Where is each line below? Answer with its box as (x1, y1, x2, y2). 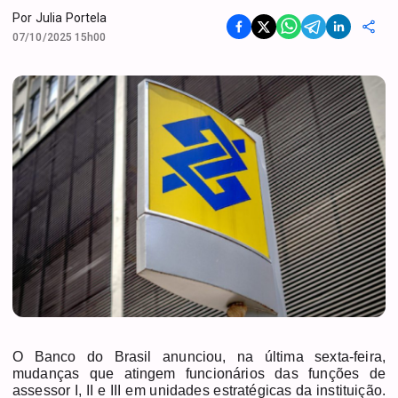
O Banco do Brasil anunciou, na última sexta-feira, (12, 348, 386, 364)
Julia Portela (35, 10, 107, 25)
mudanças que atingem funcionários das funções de (12, 365, 386, 381)
